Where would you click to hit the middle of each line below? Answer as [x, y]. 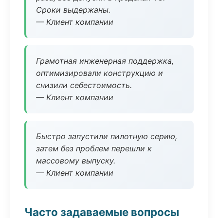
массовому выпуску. [76, 161]
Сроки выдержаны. [73, 10]
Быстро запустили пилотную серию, [107, 136]
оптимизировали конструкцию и [100, 73]
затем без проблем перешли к [94, 148]
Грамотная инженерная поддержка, [105, 61]
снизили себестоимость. [84, 85]
